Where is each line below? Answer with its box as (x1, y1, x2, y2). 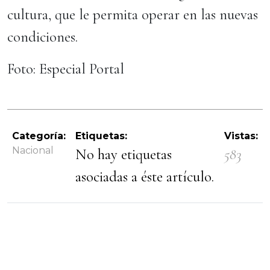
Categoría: (12, 130, 66, 142)
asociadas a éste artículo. (75, 168, 214, 186)
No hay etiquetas (75, 145, 172, 163)
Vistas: (224, 130, 258, 142)
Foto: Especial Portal (7, 60, 124, 78)
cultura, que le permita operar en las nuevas (7, 5, 258, 24)
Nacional (12, 145, 54, 156)
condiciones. (7, 28, 78, 46)
